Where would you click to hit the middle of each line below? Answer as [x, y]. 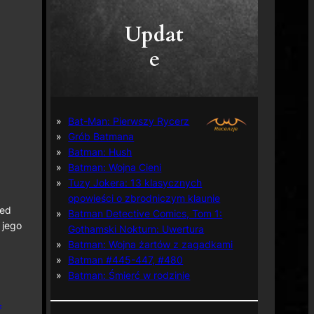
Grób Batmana [101, 136]
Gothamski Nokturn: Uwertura [136, 228]
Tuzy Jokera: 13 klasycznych [135, 182]
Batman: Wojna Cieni [115, 167]
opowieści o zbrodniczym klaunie [144, 198]
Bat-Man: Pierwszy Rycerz [129, 121]
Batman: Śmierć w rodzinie [129, 275]
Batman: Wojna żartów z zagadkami [151, 244]
